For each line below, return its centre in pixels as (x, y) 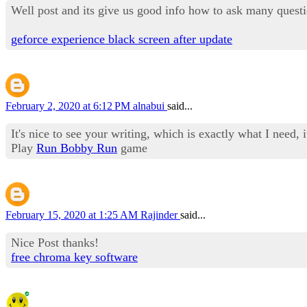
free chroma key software (74, 257)
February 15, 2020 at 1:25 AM (73, 214)
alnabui (150, 106)
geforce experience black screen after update (122, 39)
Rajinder (160, 214)
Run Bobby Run (77, 148)
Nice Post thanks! (55, 242)
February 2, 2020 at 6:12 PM (69, 106)
